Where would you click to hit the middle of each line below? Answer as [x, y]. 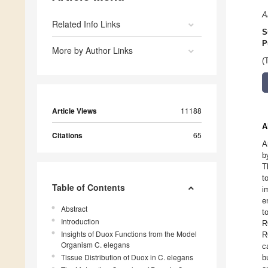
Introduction [80, 221]
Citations [67, 135]
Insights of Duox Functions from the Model [129, 234]
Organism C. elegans [95, 245]
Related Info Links [86, 24]
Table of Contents [89, 188]
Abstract [74, 209]
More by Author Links [92, 51]
